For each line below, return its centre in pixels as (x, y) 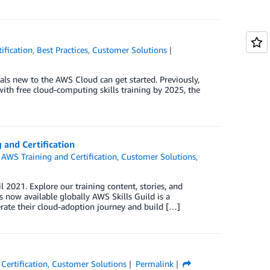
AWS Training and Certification (59, 157)
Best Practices (63, 50)
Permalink (154, 263)
